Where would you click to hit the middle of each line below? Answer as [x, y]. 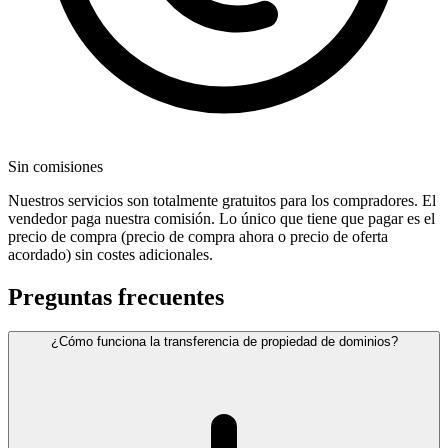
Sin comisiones [55, 167]
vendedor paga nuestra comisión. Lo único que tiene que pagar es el [221, 219]
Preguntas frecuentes [116, 297]
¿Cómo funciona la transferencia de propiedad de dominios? [224, 342]
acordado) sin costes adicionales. [110, 255]
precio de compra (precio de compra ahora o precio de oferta [198, 237]
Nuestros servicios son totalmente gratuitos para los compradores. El [222, 201]
